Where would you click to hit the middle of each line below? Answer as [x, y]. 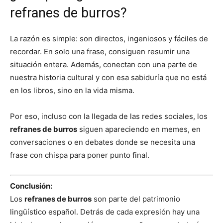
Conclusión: [31, 186]
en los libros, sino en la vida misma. [72, 91]
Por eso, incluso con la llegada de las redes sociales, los [109, 116]
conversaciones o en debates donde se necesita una [103, 142]
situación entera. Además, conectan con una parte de [104, 65]
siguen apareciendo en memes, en [139, 129]
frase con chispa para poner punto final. [80, 155]
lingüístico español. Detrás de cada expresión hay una [105, 212]
